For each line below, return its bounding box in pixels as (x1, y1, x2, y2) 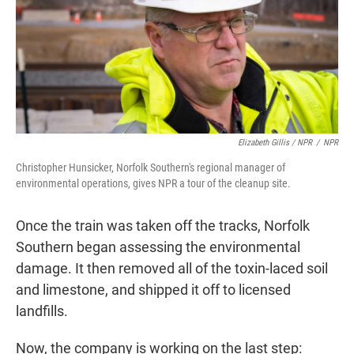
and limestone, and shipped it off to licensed (16, 281, 291, 298)
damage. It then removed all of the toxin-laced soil (16, 259, 328, 277)
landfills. (16, 302, 68, 319)
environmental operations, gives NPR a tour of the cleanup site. (16, 176, 291, 190)
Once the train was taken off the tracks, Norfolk (16, 217, 310, 234)
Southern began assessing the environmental (16, 238, 300, 255)
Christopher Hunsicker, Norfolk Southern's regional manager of (16, 160, 285, 174)
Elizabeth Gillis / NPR (238, 137, 312, 148)
